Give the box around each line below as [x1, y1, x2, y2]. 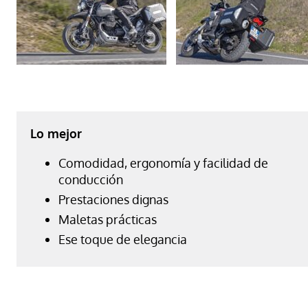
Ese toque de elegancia [58, 231, 187, 247]
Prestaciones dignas [58, 191, 168, 207]
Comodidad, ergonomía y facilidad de [58, 155, 268, 170]
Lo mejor [30, 125, 82, 141]
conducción [58, 171, 123, 187]
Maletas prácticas [58, 211, 157, 227]
